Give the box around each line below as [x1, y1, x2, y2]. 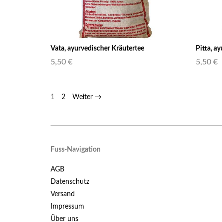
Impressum [51, 203, 84, 210]
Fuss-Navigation [51, 146, 101, 153]
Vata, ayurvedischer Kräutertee [51, 45, 144, 52]
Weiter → [72, 93, 102, 101]
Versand [51, 190, 75, 198]
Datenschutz [51, 178, 89, 185]
